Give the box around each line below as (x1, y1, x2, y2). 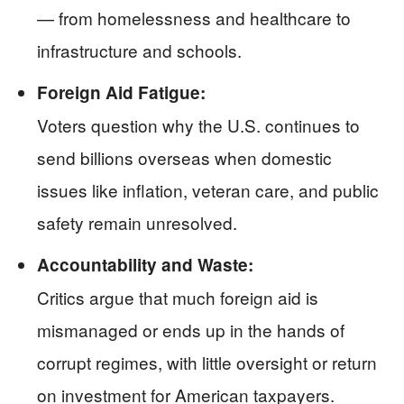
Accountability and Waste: (37, 252, 253, 277)
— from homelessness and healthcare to (37, 5, 351, 30)
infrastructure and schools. (37, 37, 242, 62)
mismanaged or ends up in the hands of (37, 317, 344, 342)
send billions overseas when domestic (37, 144, 332, 170)
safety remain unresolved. (37, 209, 237, 234)
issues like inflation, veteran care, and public (37, 177, 379, 202)
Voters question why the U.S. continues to (37, 112, 360, 137)
